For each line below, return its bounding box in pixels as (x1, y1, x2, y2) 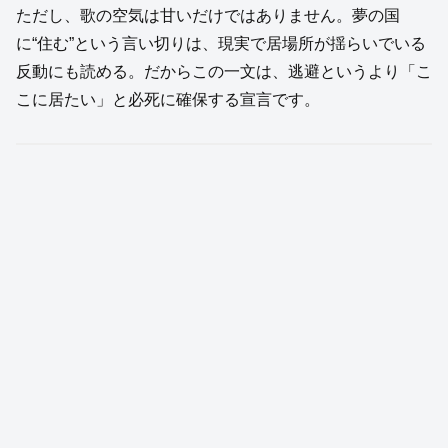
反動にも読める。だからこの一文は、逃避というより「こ (16, 62, 432, 80)
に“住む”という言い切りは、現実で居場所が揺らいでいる (16, 34, 426, 52)
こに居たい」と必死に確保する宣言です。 (16, 90, 320, 108)
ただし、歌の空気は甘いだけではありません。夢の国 (16, 6, 400, 24)
